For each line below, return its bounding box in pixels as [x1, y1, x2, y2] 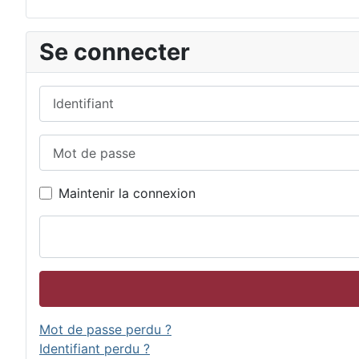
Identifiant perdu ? [39, 341, 150, 357]
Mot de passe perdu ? [39, 321, 171, 338]
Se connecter [39, 37, 190, 66]
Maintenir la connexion [58, 185, 196, 202]
